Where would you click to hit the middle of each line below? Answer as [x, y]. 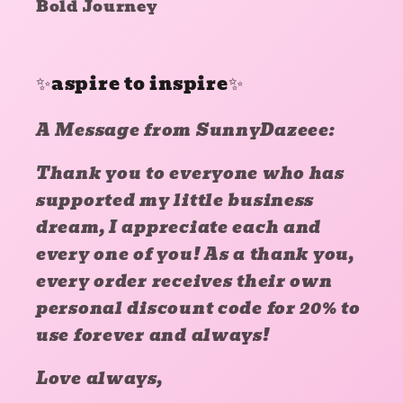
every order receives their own [184, 281]
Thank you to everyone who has [190, 173]
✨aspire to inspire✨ [140, 83]
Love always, [99, 378]
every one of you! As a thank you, [195, 254]
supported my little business [175, 200]
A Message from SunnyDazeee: [185, 130]
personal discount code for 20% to [198, 308]
